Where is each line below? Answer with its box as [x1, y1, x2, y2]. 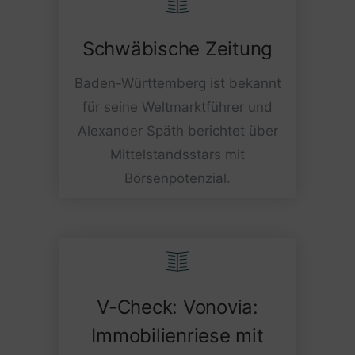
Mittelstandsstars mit [110, 146, 245, 162]
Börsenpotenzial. [124, 170, 231, 186]
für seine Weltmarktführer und [82, 98, 273, 115]
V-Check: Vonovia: [97, 295, 258, 319]
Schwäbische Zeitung [82, 36, 273, 60]
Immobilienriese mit [91, 323, 264, 347]
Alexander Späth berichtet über [77, 122, 278, 139]
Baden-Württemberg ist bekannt [74, 74, 281, 91]
